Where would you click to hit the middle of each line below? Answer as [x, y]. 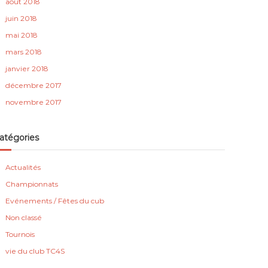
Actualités [23, 167]
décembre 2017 [34, 85]
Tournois [20, 234]
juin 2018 [22, 18]
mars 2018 [24, 52]
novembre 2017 [34, 102]
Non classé [24, 217]
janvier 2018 [27, 68]
